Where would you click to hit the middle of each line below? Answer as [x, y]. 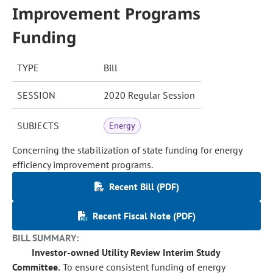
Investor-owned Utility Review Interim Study [126, 252]
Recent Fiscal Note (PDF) [144, 216]
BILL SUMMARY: [46, 238]
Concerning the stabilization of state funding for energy [127, 150]
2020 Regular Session [149, 95]
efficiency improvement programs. [83, 165]
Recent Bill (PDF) [144, 186]
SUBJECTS [38, 126]
